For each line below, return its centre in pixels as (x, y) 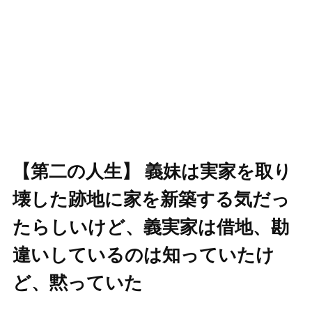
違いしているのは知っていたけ (143, 255)
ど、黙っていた (77, 283)
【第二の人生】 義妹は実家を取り (152, 172)
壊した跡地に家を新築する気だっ (151, 200)
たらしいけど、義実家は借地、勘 (150, 227)
